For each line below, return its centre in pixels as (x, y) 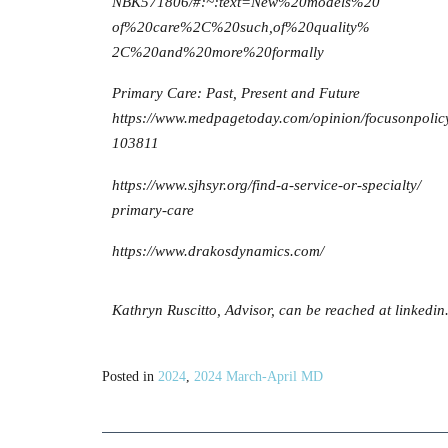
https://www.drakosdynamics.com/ (218, 251)
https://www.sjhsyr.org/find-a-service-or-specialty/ (266, 184)
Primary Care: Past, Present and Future (236, 93)
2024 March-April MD (258, 377)
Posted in (130, 377)
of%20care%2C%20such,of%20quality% (241, 26)
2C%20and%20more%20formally (218, 51)
